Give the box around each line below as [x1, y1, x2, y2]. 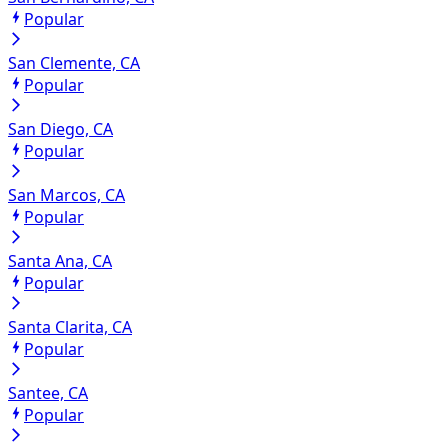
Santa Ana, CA [8, 250, 112, 273]
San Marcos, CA [8, 184, 125, 207]
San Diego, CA [8, 118, 113, 141]
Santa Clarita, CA [8, 316, 132, 339]
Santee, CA [8, 382, 88, 405]
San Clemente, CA [8, 52, 140, 75]
